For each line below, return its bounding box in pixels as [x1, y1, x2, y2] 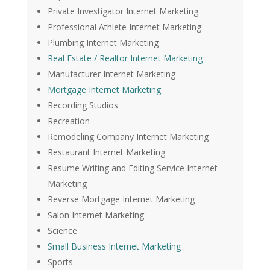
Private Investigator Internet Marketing [47, 5, 198, 17]
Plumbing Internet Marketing [47, 37, 159, 49]
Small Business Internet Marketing [47, 240, 181, 253]
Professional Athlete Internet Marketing [47, 21, 201, 33]
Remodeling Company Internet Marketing [47, 131, 209, 143]
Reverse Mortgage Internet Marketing [47, 193, 195, 206]
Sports [47, 256, 73, 268]
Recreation [47, 115, 90, 127]
